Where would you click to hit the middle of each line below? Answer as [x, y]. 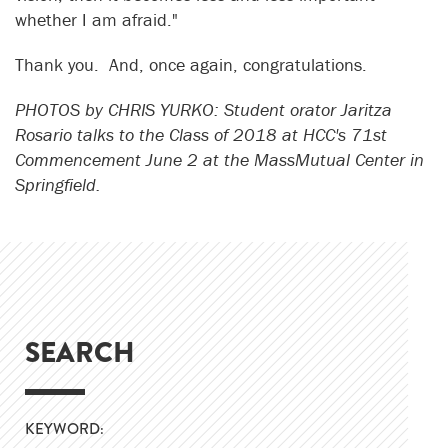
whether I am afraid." [101, 20]
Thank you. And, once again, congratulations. [191, 65]
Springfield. [60, 185]
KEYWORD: [64, 429]
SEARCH [80, 353]
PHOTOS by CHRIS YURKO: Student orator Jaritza [203, 110]
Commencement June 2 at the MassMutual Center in [219, 160]
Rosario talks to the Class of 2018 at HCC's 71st [201, 135]
